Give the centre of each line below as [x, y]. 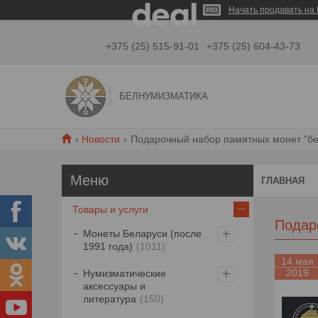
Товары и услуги [110, 210]
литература [110, 299]
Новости [101, 139]
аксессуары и [114, 286]
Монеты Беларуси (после [142, 234]
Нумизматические [125, 274]
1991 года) [108, 247]
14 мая [297, 261]
